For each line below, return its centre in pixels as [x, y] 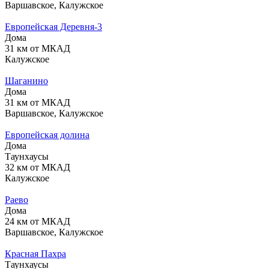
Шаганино [26, 80]
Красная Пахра [35, 253]
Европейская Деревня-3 [53, 26]
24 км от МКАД [38, 221]
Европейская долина [47, 134]
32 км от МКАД [38, 167]
